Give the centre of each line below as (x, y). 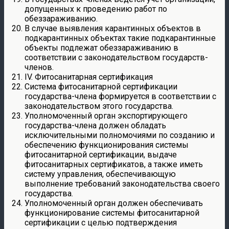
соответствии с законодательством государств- (116, 57)
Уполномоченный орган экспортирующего (106, 116)
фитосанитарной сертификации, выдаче (101, 154)
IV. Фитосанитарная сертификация (89, 77)
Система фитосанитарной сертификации (101, 86)
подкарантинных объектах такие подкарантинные (120, 38)
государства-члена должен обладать (95, 125)
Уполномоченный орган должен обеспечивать (114, 203)
